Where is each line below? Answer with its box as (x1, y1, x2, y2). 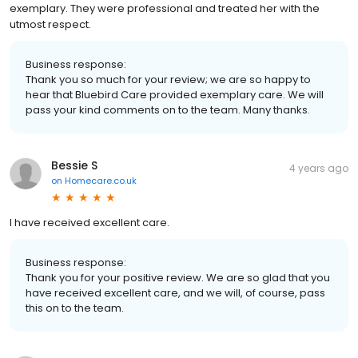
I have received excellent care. (10, 214, 169, 230)
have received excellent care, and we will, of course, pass (26, 284, 325, 300)
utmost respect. (10, 16, 91, 32)
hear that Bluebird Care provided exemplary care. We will (26, 86, 324, 102)
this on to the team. (26, 300, 124, 316)
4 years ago (289, 161, 348, 175)
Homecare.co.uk (65, 173, 137, 187)
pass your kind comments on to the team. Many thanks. (26, 101, 310, 117)
